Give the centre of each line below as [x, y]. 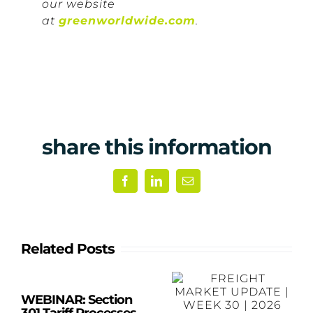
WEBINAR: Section [77, 300]
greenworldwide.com [127, 21]
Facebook [148, 185]
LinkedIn [179, 185]
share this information [156, 147]
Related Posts [68, 249]
